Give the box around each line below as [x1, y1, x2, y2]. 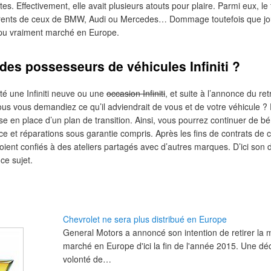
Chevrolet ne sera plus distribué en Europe [63, 213, 227, 226]
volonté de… [63, 253, 111, 266]
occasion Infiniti [106, 87, 165, 100]
